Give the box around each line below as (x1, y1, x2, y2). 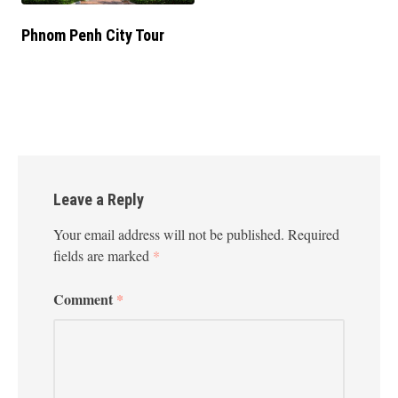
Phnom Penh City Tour (21, 25, 164, 44)
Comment (53, 288, 116, 309)
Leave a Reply (53, 189, 144, 209)
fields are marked (53, 245, 153, 265)
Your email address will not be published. (53, 224, 284, 243)
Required (288, 224, 339, 243)
